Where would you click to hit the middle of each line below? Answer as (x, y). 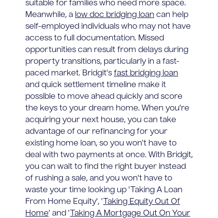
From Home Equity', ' (64, 202)
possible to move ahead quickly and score (104, 97)
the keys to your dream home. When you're (107, 108)
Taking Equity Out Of (142, 202)
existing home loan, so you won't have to (101, 143)
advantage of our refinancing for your (96, 132)
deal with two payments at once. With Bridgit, (109, 155)
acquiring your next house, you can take (101, 120)
